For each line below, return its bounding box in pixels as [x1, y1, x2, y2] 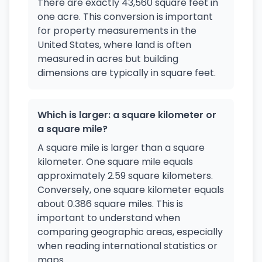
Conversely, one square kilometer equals [37, 183, 224, 196]
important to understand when [37, 211, 180, 225]
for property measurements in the [37, 24, 196, 37]
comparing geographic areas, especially [37, 225, 223, 239]
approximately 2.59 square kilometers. [37, 169, 213, 182]
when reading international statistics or [37, 239, 218, 253]
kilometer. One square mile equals [37, 155, 193, 168]
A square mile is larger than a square [37, 141, 205, 154]
